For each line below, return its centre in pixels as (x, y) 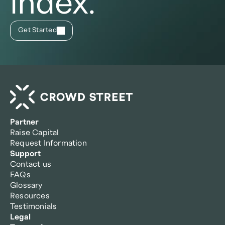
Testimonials (34, 207)
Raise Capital (35, 133)
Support (25, 154)
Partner (24, 122)
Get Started (37, 30)
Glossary (26, 186)
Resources (30, 196)
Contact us (31, 164)
